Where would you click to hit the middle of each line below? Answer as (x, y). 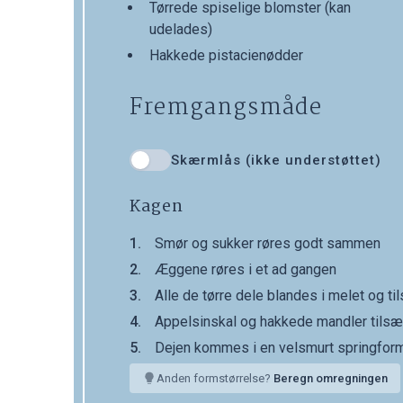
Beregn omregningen (331, 379)
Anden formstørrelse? (215, 379)
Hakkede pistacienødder (226, 56)
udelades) (181, 30)
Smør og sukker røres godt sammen (268, 244)
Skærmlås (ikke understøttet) (276, 161)
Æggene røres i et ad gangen (246, 270)
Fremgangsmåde (226, 108)
